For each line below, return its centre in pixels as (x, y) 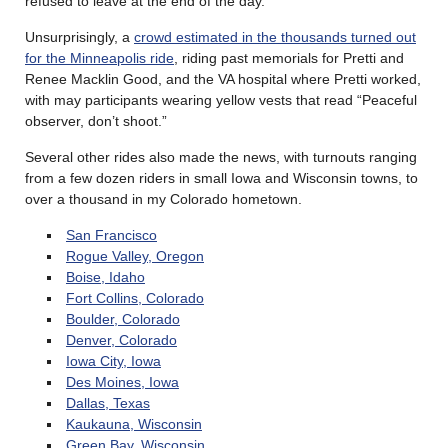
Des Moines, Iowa (122, 381)
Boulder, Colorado (122, 318)
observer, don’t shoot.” (96, 120)
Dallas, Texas (107, 402)
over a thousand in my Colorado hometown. (163, 198)
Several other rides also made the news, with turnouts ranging (221, 156)
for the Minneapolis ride (99, 57)
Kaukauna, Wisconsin (133, 423)
